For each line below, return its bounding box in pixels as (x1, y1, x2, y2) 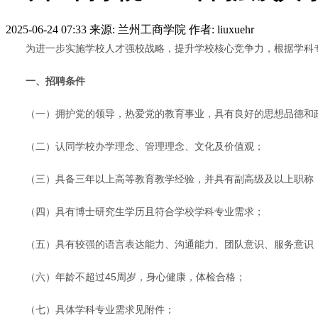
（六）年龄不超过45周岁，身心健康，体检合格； (26, 270, 246, 283)
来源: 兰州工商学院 (89, 23, 186, 35)
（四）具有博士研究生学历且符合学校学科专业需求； (26, 205, 264, 217)
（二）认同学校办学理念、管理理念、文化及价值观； (26, 140, 264, 152)
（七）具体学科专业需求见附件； (26, 303, 175, 315)
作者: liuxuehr (189, 23, 254, 35)
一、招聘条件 (26, 75, 85, 87)
